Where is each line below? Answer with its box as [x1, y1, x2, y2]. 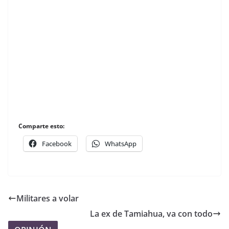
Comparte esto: [18, 121, 64, 130]
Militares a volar [16, 192, 79, 204]
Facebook [42, 139, 72, 148]
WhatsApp [105, 139, 136, 148]
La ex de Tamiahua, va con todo [90, 208, 213, 219]
